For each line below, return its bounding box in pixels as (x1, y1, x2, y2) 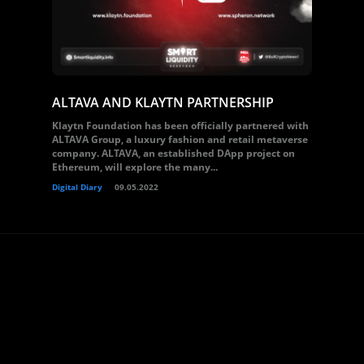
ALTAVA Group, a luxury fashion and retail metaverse (52, 132, 308, 146)
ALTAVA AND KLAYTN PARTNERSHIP (52, 93, 274, 111)
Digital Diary (52, 181, 102, 193)
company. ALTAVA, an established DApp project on (52, 146, 295, 160)
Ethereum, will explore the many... (52, 160, 218, 174)
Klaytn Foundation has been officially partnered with (52, 119, 309, 132)
